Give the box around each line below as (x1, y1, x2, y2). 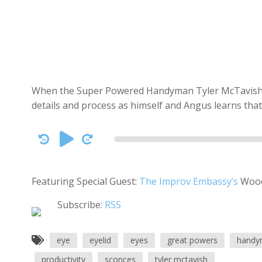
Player (30, 142, 58, 155)
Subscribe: (57, 198, 105, 211)
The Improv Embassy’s (139, 175, 238, 188)
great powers (167, 235, 218, 246)
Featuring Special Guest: (31, 175, 139, 188)
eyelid (89, 235, 111, 246)
